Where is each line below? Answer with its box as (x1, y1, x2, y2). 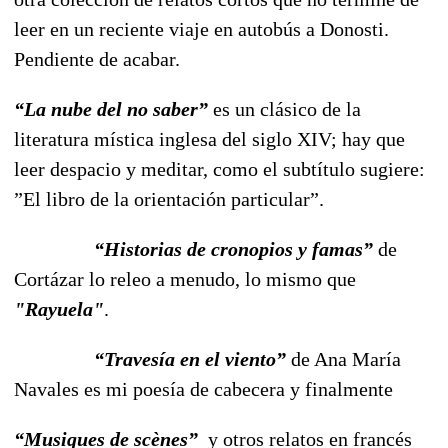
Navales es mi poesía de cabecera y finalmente (14, 377, 393, 400)
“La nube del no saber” (14, 97, 208, 120)
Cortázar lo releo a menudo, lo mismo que (14, 267, 356, 290)
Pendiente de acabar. (14, 47, 180, 70)
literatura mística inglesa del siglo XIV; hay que (14, 127, 405, 150)
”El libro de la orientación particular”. (14, 187, 324, 210)
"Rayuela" (14, 297, 104, 320)
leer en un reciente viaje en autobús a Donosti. (14, 17, 389, 40)
